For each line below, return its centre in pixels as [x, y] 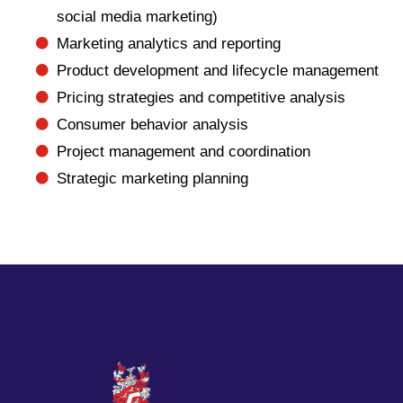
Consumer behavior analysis [152, 125]
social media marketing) [137, 17]
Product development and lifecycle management [217, 71]
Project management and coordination [183, 152]
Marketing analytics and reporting [168, 44]
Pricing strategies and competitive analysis [201, 98]
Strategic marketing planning [152, 179]
